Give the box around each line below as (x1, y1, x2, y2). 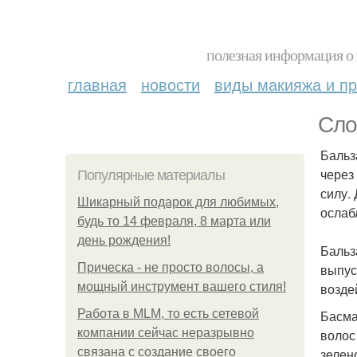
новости (141, 73, 200, 96)
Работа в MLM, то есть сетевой (77, 307, 259, 320)
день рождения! (77, 233, 171, 247)
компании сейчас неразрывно (77, 326, 254, 339)
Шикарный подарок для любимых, (77, 195, 279, 209)
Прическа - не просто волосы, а (77, 261, 264, 274)
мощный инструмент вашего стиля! (77, 280, 286, 293)
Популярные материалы (77, 167, 225, 183)
